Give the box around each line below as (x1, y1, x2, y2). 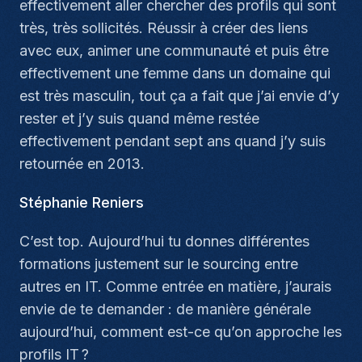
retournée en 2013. (19, 155, 145, 172)
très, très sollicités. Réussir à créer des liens (19, 19, 308, 36)
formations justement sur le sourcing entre (19, 255, 298, 272)
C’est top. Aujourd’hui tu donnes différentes (19, 233, 309, 250)
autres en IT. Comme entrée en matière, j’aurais (19, 278, 331, 295)
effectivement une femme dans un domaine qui (19, 65, 330, 82)
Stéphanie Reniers (19, 194, 144, 211)
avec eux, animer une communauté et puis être (19, 42, 329, 59)
